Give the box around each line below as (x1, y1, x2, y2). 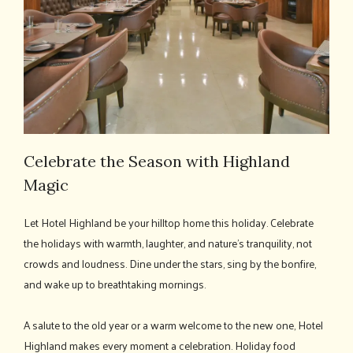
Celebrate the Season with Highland (24, 150, 290, 171)
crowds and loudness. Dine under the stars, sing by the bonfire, (24, 253, 316, 273)
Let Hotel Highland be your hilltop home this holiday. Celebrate (24, 212, 314, 232)
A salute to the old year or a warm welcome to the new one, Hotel (24, 314, 323, 335)
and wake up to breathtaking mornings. (24, 273, 206, 294)
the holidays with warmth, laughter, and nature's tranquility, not (24, 232, 312, 253)
